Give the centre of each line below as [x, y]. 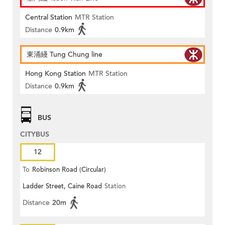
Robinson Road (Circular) [69, 170]
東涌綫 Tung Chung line [65, 55]
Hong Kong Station [55, 74]
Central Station [49, 18]
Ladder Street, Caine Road [62, 187]
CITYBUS [35, 135]
